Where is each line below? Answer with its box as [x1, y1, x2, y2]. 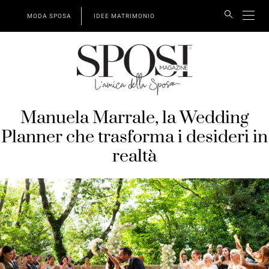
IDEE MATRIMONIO [94, 12, 155, 20]
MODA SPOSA [27, 12, 71, 20]
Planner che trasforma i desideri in [1, 126, 268, 148]
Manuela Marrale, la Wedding [20, 107, 249, 129]
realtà [112, 145, 157, 168]
